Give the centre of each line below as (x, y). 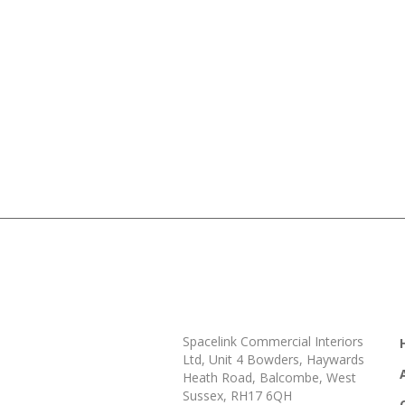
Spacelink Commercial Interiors (273, 341)
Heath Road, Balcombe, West (269, 377)
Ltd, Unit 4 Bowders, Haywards (273, 359)
